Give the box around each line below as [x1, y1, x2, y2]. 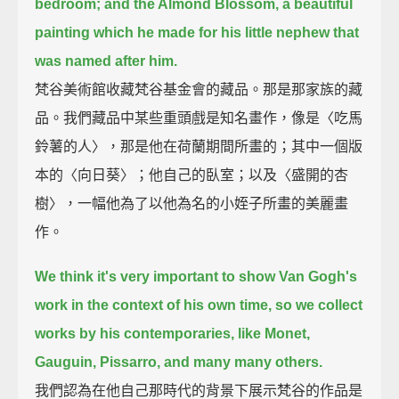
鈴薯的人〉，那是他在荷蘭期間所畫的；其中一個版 [35, 138, 363, 154]
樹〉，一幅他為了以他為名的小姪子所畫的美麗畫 [35, 195, 349, 211]
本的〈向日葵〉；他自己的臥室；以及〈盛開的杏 [35, 167, 349, 183]
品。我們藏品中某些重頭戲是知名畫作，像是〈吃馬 [35, 110, 363, 126]
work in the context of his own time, [35, 297, 273, 313]
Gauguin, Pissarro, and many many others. [35, 354, 323, 370]
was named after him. [35, 53, 178, 69]
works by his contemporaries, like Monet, [35, 325, 311, 341]
